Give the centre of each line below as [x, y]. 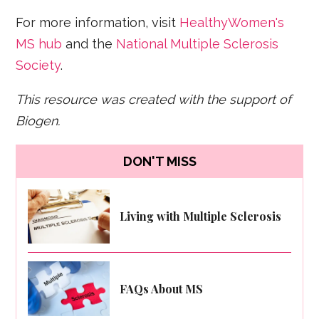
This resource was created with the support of [154, 99]
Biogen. [38, 120]
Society [38, 65]
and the [89, 43]
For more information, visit [98, 22]
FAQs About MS [162, 288]
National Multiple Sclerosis [198, 43]
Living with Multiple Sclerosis [201, 216]
